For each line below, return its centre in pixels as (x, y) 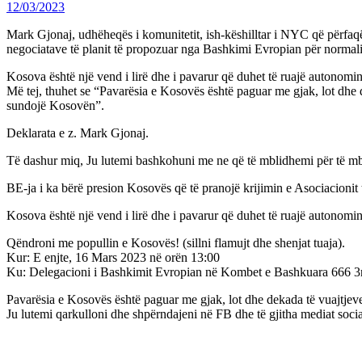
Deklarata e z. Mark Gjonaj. (78, 133)
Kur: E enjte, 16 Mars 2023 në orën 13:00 (113, 257)
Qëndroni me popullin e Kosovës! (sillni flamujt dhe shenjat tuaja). (176, 242)
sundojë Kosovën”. (55, 105)
